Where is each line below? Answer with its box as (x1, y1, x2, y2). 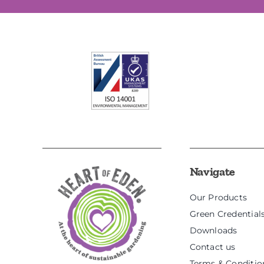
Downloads (189, 225, 237, 236)
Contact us (189, 241, 236, 252)
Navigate (189, 164, 236, 179)
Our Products (189, 192, 247, 203)
